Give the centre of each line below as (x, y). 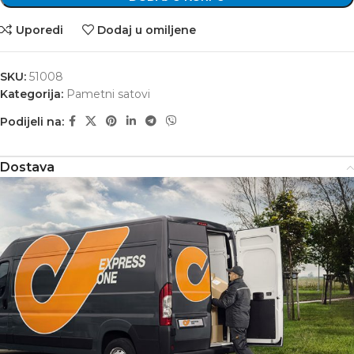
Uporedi (39, 30)
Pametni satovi (108, 94)
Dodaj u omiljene (147, 30)
